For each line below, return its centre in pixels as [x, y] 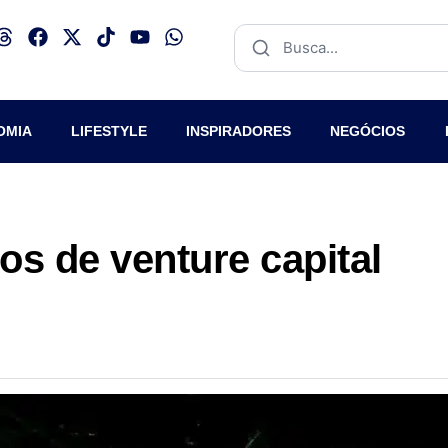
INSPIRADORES [239, 131]
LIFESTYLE [108, 131]
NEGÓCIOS [368, 131]
